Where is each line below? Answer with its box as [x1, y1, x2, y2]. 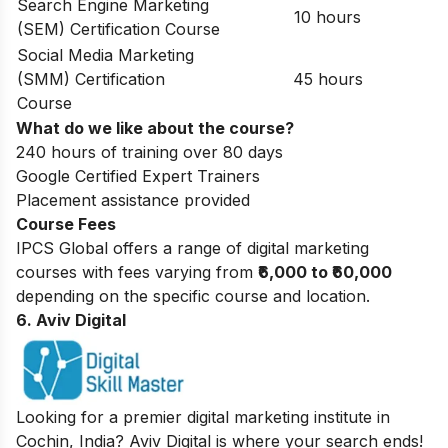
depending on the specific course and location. [16, 286, 370, 307]
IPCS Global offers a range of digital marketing [16, 238, 369, 259]
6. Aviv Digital [16, 310, 126, 331]
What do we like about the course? [16, 118, 294, 139]
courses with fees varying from [16, 262, 258, 283]
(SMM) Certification [17, 69, 165, 90]
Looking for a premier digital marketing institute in [16, 406, 390, 427]
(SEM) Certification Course [17, 19, 220, 40]
